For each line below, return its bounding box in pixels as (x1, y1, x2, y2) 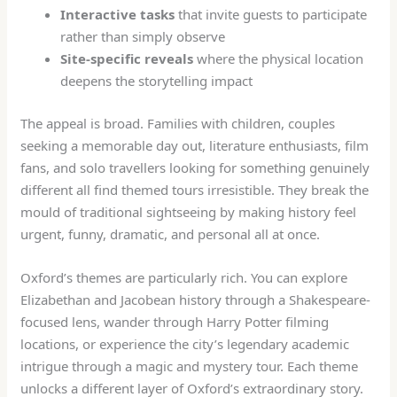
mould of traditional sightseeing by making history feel (20, 202, 357, 221)
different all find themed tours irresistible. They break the (20, 180, 370, 198)
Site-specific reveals (60, 50, 194, 68)
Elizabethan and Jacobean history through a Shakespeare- (20, 290, 371, 308)
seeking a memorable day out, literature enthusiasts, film (20, 136, 370, 154)
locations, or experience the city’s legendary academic (20, 334, 350, 353)
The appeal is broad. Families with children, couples (20, 113, 336, 132)
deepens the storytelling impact (60, 72, 253, 90)
